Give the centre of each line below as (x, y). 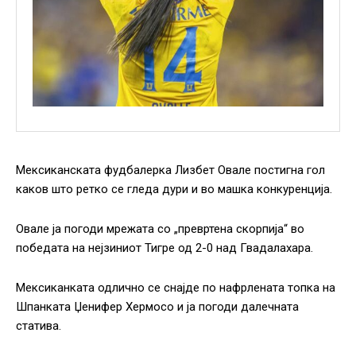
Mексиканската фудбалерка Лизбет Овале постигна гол (170, 170)
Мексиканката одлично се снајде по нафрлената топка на (176, 288)
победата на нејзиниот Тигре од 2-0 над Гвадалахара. (164, 248)
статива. (39, 326)
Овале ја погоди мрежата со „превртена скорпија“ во (160, 229)
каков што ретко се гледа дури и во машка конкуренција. (174, 190)
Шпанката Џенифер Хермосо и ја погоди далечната (157, 307)
